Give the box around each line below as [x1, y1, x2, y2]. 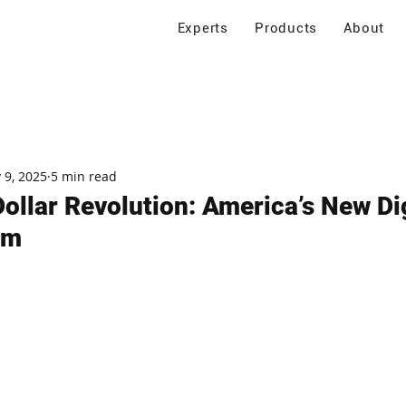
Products [255, 20, 318, 36]
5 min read [51, 167, 117, 185]
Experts [177, 20, 228, 36]
